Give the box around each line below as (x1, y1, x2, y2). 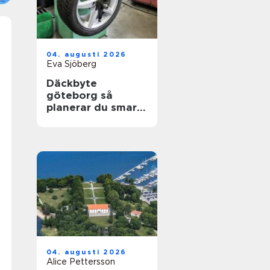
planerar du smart (46, 101, 142, 113)
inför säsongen (46, 113, 127, 125)
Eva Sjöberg (46, 59, 96, 69)
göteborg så (46, 89, 101, 101)
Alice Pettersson (46, 257, 115, 266)
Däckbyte (46, 77, 97, 89)
